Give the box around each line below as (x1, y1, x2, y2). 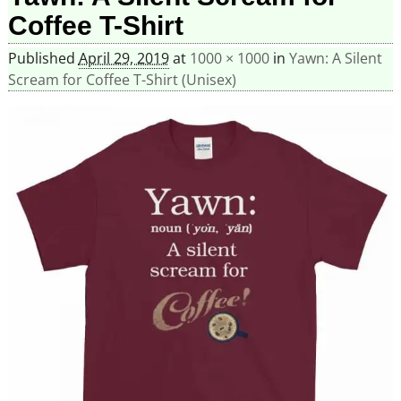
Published (7, 48, 79, 69)
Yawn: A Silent (288, 48, 382, 69)
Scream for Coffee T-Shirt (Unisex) (7, 70, 236, 90)
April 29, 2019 (78, 48, 169, 69)
